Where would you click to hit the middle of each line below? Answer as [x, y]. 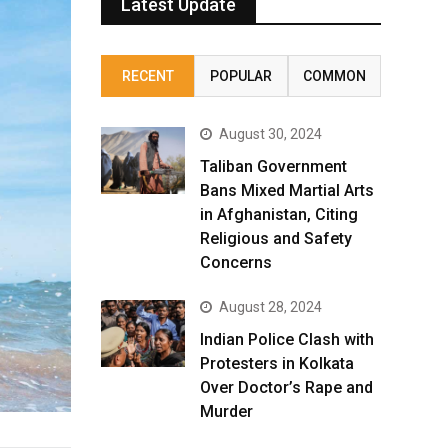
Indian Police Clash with [287, 339]
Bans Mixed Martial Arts [287, 190]
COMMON [334, 76]
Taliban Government [273, 166]
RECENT [147, 76]
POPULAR [240, 76]
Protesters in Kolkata [277, 363]
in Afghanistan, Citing [279, 214]
